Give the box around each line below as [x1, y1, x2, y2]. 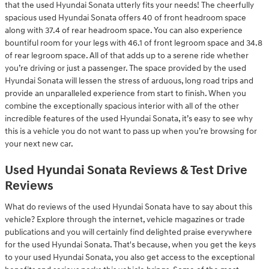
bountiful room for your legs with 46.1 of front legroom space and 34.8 [5, 38, 262, 48]
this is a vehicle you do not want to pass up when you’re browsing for [5, 126, 257, 136]
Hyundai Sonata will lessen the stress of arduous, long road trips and [5, 76, 253, 86]
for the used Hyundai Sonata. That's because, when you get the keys [5, 239, 256, 250]
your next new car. [5, 139, 73, 149]
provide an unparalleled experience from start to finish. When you [5, 88, 246, 98]
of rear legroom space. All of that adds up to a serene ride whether [5, 50, 249, 61]
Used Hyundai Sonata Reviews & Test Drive [5, 163, 247, 178]
